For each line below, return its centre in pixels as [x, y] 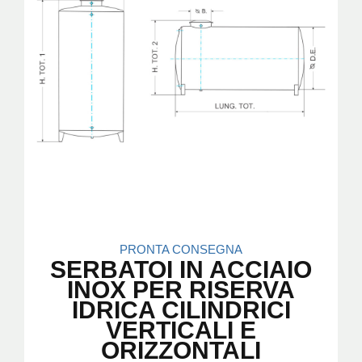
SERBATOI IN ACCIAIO [181, 269]
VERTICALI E [181, 330]
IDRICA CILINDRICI [181, 309]
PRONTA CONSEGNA [181, 249]
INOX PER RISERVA [181, 289]
